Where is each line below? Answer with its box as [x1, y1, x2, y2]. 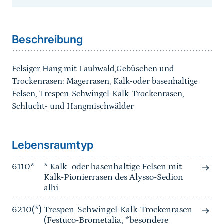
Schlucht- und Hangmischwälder [12, 101, 134, 112]
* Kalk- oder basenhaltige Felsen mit [44, 162, 182, 172]
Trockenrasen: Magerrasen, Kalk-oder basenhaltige [12, 76, 198, 87]
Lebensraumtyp [12, 138, 93, 152]
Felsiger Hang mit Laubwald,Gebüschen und [12, 64, 174, 74]
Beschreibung [12, 33, 83, 46]
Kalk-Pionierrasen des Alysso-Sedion [44, 172, 183, 183]
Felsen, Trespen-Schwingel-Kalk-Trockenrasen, [12, 89, 184, 99]
